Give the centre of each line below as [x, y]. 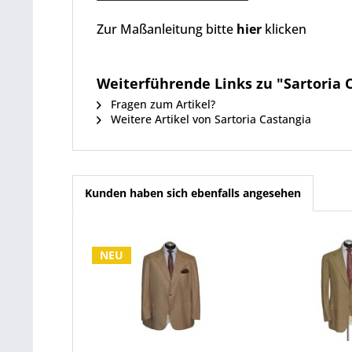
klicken [284, 29]
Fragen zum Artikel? [161, 104]
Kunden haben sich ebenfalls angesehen [193, 193]
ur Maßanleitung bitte [170, 29]
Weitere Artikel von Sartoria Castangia [209, 119]
